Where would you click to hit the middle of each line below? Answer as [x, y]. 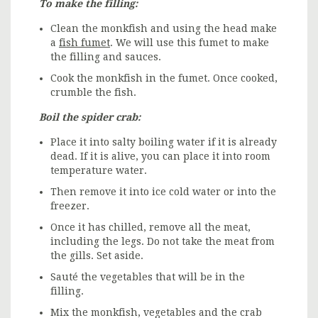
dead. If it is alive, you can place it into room [160, 156]
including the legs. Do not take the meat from [163, 241]
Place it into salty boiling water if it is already [164, 142]
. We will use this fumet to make [190, 42]
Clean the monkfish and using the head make [164, 28]
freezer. [70, 205]
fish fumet [84, 42]
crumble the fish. [93, 92]
